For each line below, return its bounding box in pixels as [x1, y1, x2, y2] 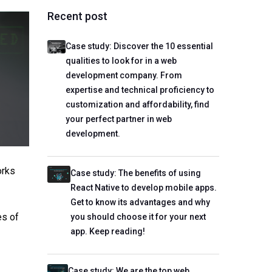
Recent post [47, 10, 107, 22]
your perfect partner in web [65, 114, 172, 124]
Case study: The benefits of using [70, 168, 202, 178]
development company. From [65, 70, 182, 80]
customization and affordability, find [65, 100, 209, 109]
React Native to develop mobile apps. [70, 183, 217, 192]
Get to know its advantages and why [70, 197, 211, 207]
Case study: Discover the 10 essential [65, 41, 213, 51]
